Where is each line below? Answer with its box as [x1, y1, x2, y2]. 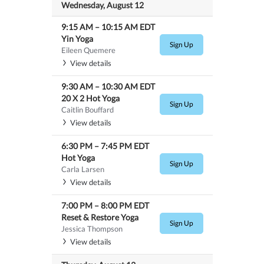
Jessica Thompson [61, 223, 123, 233]
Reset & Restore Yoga [61, 212, 138, 222]
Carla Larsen [61, 164, 104, 174]
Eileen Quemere [61, 45, 115, 55]
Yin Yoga [61, 33, 93, 44]
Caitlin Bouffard [61, 104, 114, 114]
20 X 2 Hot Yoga [61, 93, 120, 103]
